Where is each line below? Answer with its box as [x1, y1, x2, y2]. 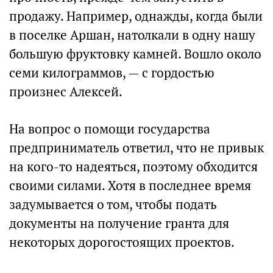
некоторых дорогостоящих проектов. [9, 234, 235, 250]
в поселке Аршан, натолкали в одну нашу [9, 27, 255, 43]
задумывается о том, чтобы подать [9, 196, 217, 213]
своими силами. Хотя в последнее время [9, 177, 251, 194]
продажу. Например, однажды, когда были [9, 8, 263, 24]
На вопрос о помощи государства [9, 121, 210, 137]
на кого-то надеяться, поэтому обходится [9, 158, 258, 175]
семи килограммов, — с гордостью [9, 65, 214, 81]
